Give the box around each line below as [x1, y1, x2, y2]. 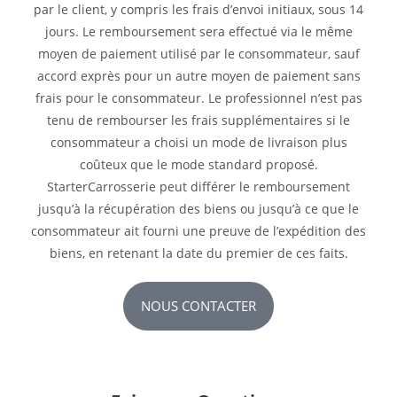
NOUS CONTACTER [141, 297, 256, 315]
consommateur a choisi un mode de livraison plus [50, 134, 347, 151]
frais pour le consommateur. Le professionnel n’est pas [35, 90, 362, 106]
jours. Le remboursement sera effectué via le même [44, 23, 353, 40]
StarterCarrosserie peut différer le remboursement [47, 178, 350, 195]
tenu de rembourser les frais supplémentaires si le [47, 112, 350, 128]
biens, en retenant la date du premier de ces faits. [49, 245, 348, 261]
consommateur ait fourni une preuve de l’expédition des [31, 222, 366, 239]
